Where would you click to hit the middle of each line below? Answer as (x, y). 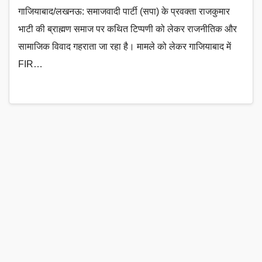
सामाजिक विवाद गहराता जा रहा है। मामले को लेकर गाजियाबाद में (125, 46)
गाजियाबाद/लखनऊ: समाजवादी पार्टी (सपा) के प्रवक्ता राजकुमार (124, 11)
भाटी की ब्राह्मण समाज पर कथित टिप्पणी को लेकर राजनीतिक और (127, 29)
